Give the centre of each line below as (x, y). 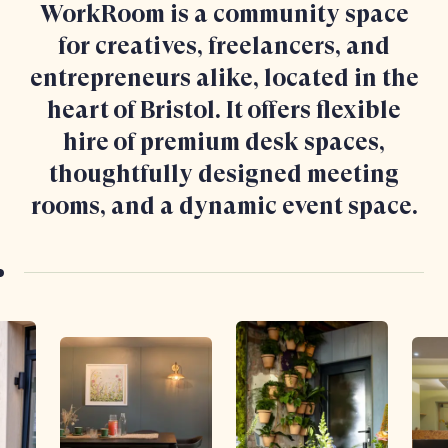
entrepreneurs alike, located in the (224, 80)
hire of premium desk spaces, (224, 144)
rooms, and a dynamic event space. (224, 208)
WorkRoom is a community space (224, 16)
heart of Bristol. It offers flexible (224, 112)
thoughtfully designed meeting (224, 176)
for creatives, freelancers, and (224, 48)
